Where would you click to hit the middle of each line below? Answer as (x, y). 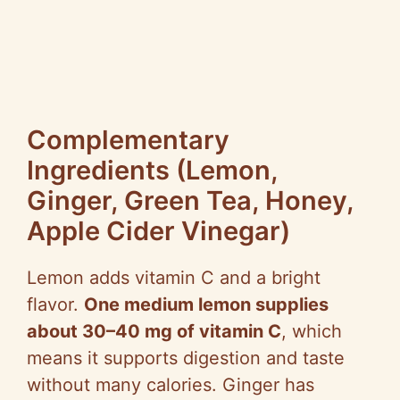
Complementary (128, 140)
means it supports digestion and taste (186, 358)
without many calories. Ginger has (171, 385)
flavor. (55, 305)
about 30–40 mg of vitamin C (154, 332)
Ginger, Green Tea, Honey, (190, 201)
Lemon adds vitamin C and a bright (174, 278)
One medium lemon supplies (206, 305)
